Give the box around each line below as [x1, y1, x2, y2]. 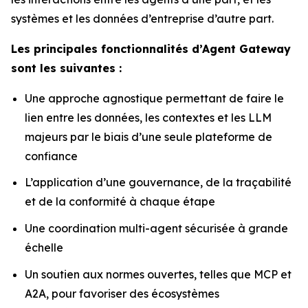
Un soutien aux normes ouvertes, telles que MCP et [25, 267, 291, 281]
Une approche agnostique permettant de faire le [25, 91, 284, 105]
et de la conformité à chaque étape [25, 195, 215, 209]
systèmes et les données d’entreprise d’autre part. [11, 11, 274, 25]
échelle [25, 241, 63, 255]
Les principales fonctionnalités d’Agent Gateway [11, 41, 291, 56]
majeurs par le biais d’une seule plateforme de [25, 129, 272, 144]
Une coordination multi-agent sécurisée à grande [25, 221, 288, 236]
